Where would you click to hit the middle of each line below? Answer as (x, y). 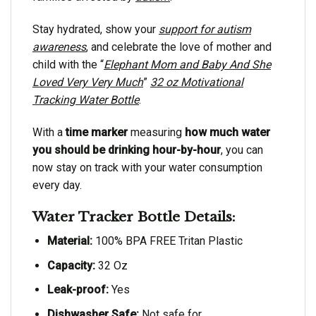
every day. (57, 185)
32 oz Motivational (197, 82)
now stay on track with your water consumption (147, 167)
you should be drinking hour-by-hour (127, 150)
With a (49, 132)
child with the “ (68, 64)
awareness (59, 47)
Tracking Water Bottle (86, 99)
